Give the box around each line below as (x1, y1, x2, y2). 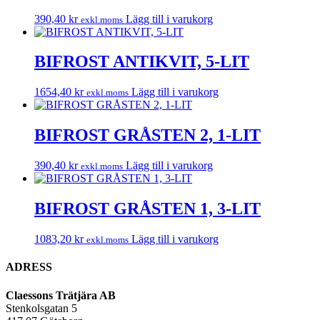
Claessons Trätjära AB (6, 289, 116, 301)
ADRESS (6, 261, 52, 274)
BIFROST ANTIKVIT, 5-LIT (34, 52, 249, 71)
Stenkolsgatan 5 (6, 301, 77, 314)
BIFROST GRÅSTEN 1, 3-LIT (34, 199, 261, 219)
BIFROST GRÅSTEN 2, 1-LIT (34, 126, 261, 145)
